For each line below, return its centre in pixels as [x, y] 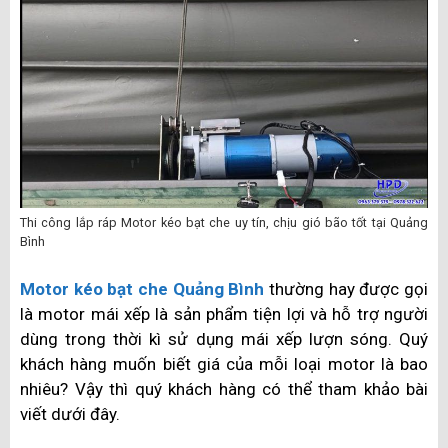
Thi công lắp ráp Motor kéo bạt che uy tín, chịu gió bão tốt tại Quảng [224, 223]
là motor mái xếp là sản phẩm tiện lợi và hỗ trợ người [224, 313]
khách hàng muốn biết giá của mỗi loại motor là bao [224, 363]
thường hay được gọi [346, 288]
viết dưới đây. [70, 413]
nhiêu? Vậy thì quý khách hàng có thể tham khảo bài [224, 388]
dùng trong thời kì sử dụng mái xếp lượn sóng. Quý [224, 338]
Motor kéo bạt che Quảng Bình [142, 288]
